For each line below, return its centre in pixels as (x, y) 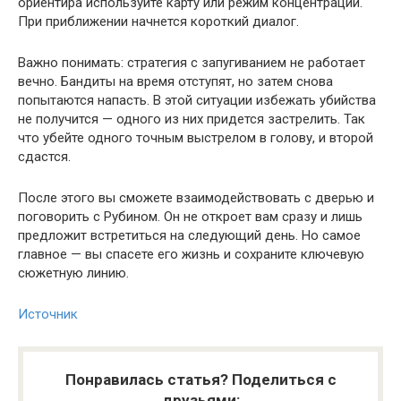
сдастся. (44, 156)
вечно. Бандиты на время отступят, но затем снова (175, 81)
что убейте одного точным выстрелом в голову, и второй (196, 137)
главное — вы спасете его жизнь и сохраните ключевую (191, 254)
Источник (48, 314)
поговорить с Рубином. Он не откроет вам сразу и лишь (190, 216)
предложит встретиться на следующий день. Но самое (189, 235)
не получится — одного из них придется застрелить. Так (192, 119)
